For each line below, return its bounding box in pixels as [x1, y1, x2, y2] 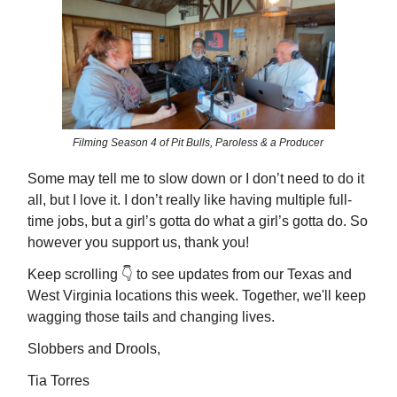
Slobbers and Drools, [27, 340, 160, 356]
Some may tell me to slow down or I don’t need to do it [27, 170, 364, 186]
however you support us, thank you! [27, 234, 249, 250]
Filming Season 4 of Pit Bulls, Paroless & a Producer [73, 136, 324, 149]
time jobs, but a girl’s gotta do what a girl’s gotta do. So [27, 213, 368, 229]
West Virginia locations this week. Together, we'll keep [27, 287, 366, 303]
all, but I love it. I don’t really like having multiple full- [27, 191, 352, 207]
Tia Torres [27, 372, 90, 388]
